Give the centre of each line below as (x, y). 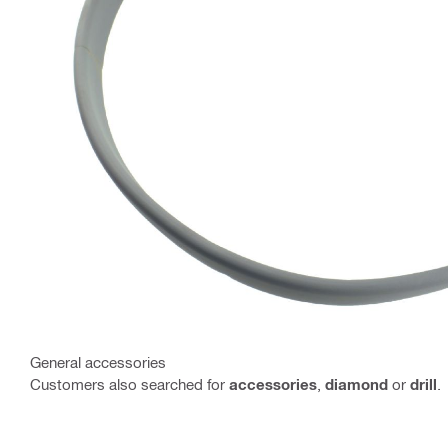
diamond (356, 383)
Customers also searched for (129, 383)
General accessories (98, 361)
